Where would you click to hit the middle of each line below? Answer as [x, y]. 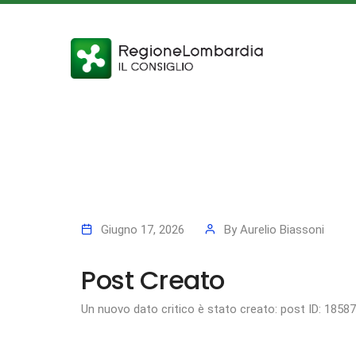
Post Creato [153, 280]
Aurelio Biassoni [282, 229]
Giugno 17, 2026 [143, 229]
